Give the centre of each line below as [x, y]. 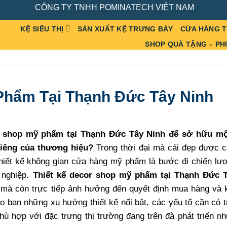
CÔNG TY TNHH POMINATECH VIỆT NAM [114, 7]
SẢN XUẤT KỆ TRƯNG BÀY [125, 29]
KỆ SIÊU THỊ [42, 29]
